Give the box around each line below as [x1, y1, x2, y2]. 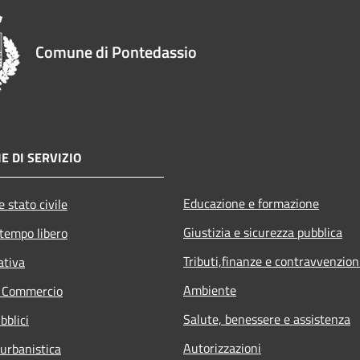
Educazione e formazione [183, 193, 319, 213]
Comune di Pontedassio [35, 39, 197, 64]
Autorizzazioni [183, 337, 261, 358]
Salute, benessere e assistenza [183, 309, 350, 329]
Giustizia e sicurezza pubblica [183, 222, 342, 242]
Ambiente [183, 280, 236, 300]
